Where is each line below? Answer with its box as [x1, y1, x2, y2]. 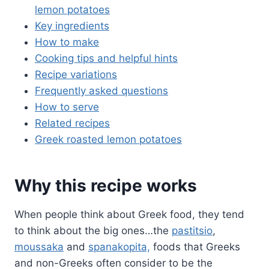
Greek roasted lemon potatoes [35, 133, 182, 146]
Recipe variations [35, 68, 117, 81]
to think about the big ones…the [14, 225, 172, 237]
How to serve [35, 101, 99, 113]
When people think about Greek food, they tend [14, 208, 244, 221]
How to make [35, 36, 99, 49]
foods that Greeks [150, 241, 240, 253]
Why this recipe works [14, 175, 197, 196]
